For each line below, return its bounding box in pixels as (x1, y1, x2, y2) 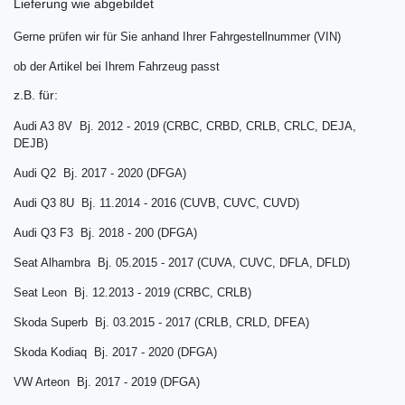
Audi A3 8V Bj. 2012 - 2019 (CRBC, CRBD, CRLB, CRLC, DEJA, (14, 119, 356, 134)
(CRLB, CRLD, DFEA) (194, 316, 309, 330)
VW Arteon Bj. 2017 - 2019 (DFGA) (14, 375, 200, 390)
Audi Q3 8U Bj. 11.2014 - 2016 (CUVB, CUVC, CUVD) (14, 196, 299, 211)
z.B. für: (14, 88, 58, 103)
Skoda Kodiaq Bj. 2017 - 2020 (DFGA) (14, 345, 217, 360)
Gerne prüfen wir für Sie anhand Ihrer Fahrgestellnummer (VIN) (14, 30, 341, 44)
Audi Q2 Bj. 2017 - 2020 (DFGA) (14, 166, 186, 181)
